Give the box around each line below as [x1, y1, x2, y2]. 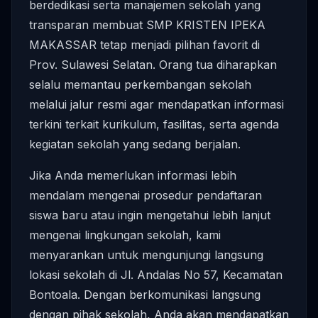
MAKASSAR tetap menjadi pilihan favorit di [29, 38, 260, 52]
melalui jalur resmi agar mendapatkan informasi [29, 97, 284, 111]
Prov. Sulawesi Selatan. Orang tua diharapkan [29, 57, 277, 72]
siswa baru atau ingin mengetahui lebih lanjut [29, 208, 270, 222]
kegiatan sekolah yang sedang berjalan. [29, 137, 241, 151]
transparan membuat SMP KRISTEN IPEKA [29, 18, 265, 32]
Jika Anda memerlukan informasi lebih [29, 168, 236, 182]
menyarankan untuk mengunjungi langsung [29, 248, 263, 262]
